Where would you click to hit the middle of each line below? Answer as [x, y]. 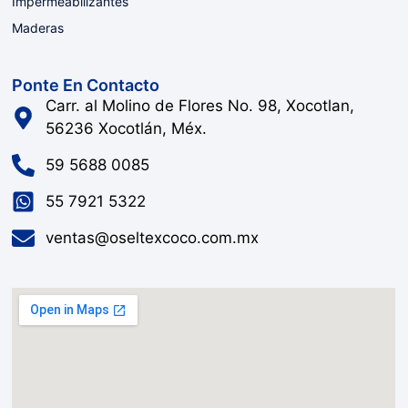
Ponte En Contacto [86, 86]
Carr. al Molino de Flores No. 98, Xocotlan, [199, 106]
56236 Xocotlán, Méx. [126, 129]
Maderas [38, 27]
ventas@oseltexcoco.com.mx [152, 238]
